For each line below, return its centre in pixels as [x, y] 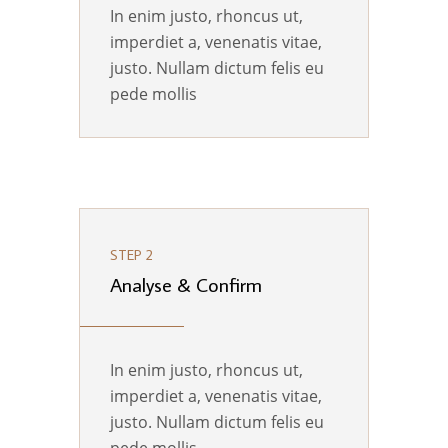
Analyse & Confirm [186, 284]
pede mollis [153, 94]
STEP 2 [131, 255]
